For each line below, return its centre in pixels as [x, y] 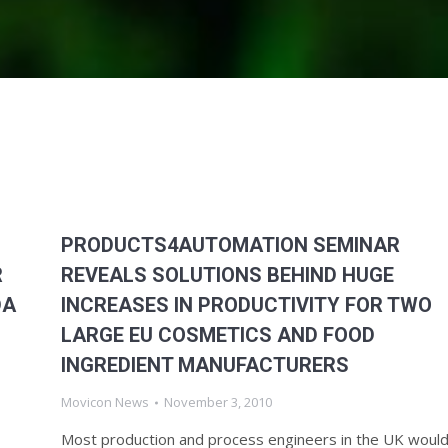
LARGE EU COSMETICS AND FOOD [218, 335]
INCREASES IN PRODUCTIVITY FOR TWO [246, 305]
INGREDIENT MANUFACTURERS [205, 365]
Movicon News [105, 402]
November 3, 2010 [218, 402]
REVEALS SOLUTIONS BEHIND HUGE [227, 275]
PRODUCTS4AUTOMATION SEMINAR [230, 245]
